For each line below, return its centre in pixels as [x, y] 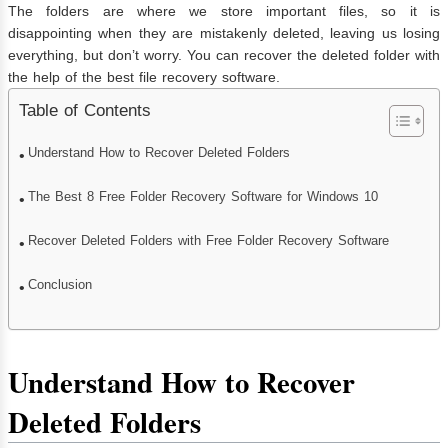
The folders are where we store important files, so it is [224, 10]
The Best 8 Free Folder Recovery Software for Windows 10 [203, 196]
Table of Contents [85, 110]
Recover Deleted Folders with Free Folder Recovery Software [209, 240]
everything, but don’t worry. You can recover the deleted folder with [224, 54]
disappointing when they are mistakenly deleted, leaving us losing [224, 32]
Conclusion [60, 284]
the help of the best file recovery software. [144, 76]
